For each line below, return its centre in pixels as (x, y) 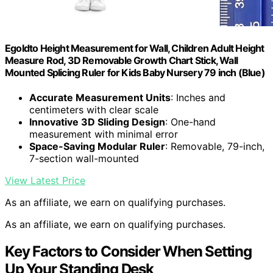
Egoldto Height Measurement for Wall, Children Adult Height (135, 48)
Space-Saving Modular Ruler (97, 146)
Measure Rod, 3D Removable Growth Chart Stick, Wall (122, 60)
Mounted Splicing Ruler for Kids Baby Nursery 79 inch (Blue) (135, 72)
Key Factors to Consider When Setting (128, 251)
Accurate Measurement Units (100, 97)
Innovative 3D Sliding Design (97, 122)
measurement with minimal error (104, 134)
